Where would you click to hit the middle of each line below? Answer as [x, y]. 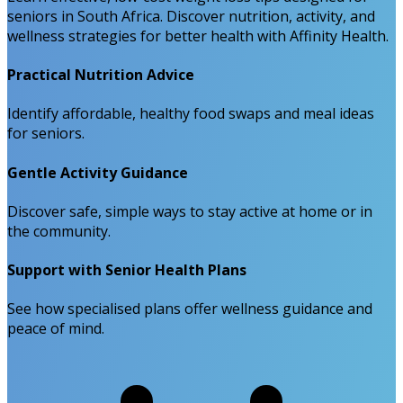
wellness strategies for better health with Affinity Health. [198, 36]
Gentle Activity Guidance [98, 172]
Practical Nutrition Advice [101, 75]
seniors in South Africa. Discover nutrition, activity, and [191, 16]
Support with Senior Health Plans [127, 270]
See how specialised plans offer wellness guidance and [190, 309]
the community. [59, 231]
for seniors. [46, 134]
